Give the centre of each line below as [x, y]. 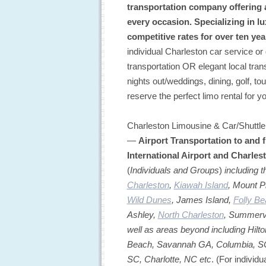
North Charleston [191, 214]
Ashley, [142, 214]
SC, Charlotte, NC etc [169, 259]
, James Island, [202, 199]
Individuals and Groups [174, 170]
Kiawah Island [201, 185]
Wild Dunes [149, 199]
